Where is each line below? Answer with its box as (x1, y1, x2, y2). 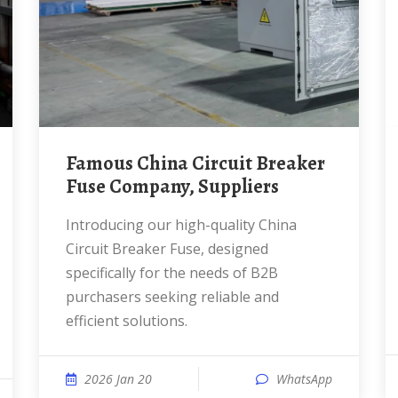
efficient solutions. (66, 311, 187, 330)
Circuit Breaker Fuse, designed (66, 239, 268, 259)
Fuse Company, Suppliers (66, 173, 279, 200)
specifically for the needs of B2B (66, 263, 278, 283)
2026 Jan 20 (84, 370, 152, 387)
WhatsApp (276, 370, 332, 387)
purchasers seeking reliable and (66, 287, 279, 306)
